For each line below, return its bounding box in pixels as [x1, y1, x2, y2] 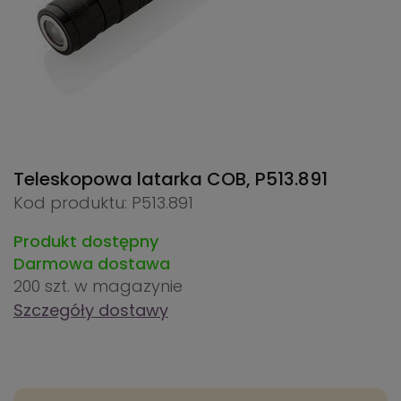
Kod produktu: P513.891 [13, 192, 193, 215]
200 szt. [13, 275, 74, 298]
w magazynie [74, 275, 183, 298]
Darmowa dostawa [13, 252, 170, 276]
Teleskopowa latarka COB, [13, 166, 255, 192]
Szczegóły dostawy [13, 299, 168, 322]
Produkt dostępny [13, 230, 158, 253]
